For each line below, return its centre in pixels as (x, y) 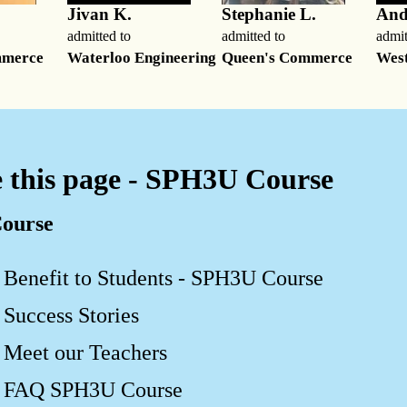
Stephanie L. (269, 14)
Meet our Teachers (85, 352)
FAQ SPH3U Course (93, 389)
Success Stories (71, 315)
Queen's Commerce (287, 57)
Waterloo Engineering (142, 57)
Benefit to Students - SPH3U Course (164, 278)
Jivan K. (99, 14)
